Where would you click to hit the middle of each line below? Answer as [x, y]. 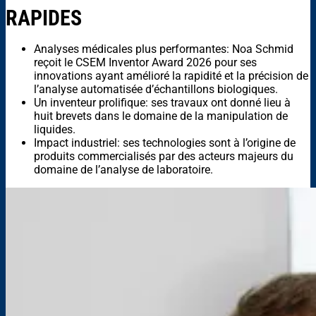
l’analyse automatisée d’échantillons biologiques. [156, 90]
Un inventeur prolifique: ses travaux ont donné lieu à [162, 103]
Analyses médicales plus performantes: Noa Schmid [164, 49]
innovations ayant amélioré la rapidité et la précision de [171, 76]
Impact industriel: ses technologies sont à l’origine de [165, 143]
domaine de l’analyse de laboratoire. [123, 170]
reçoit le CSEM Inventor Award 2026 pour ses [145, 63]
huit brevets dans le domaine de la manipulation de [161, 116]
